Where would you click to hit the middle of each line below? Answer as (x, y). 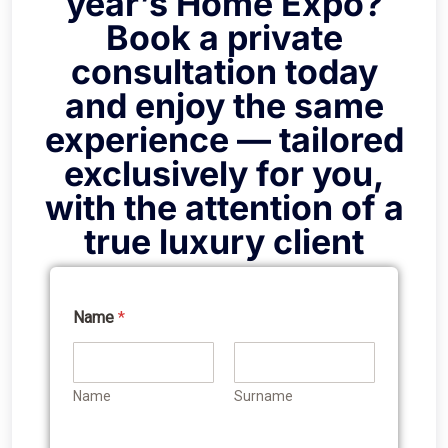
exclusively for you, (224, 173)
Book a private (224, 37)
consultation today (224, 71)
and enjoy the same (224, 105)
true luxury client (224, 241)
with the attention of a (224, 207)
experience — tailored (224, 139)
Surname (263, 395)
